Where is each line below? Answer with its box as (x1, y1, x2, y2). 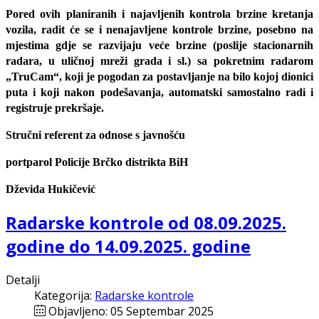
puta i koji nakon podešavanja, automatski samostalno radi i (6, 86, 313, 99)
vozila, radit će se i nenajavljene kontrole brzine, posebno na (6, 23, 313, 36)
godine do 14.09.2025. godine (6, 234, 251, 258)
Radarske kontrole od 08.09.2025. (6, 211, 286, 235)
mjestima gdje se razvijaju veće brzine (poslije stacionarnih (6, 39, 313, 52)
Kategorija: (34, 288, 95, 304)
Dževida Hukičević (6, 183, 95, 196)
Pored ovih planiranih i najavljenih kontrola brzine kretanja (6, 8, 313, 21)
